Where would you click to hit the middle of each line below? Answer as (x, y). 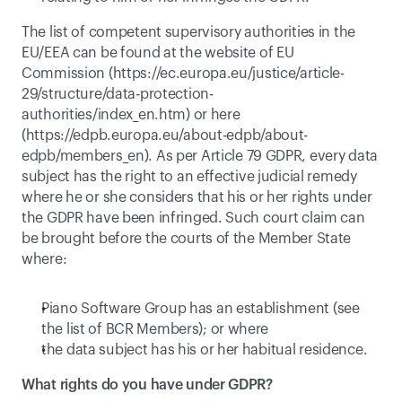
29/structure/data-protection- (118, 94)
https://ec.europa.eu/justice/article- (228, 74)
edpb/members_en (83, 156)
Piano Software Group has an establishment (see (201, 309)
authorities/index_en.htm (104, 115)
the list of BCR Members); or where (155, 329)
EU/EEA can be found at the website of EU (158, 53)
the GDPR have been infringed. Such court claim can (193, 218)
